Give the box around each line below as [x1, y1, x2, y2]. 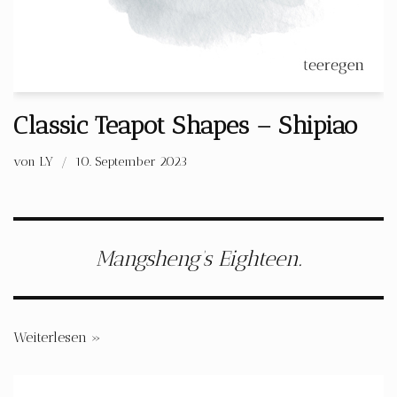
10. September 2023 [75, 153, 187, 169]
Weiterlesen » [13, 329, 101, 346]
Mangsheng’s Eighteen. [96, 245, 301, 271]
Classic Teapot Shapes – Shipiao [13, 111, 357, 140]
